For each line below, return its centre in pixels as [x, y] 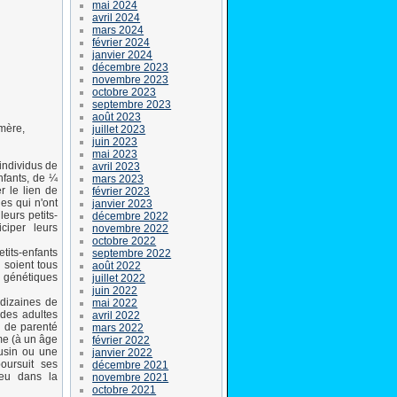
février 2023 [121, 191]
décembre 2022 [131, 216]
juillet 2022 [119, 278]
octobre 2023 [125, 92]
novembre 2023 [131, 79]
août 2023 [117, 117]
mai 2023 [115, 154]
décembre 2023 [131, 67]
